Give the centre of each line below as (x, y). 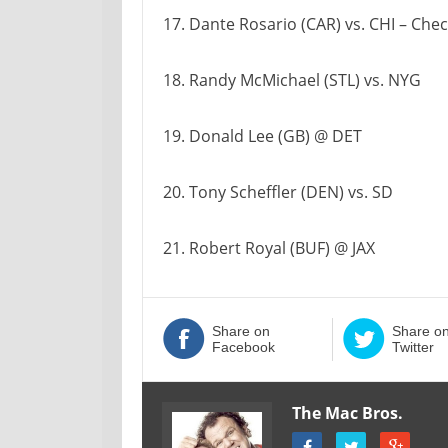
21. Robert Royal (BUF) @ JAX (269, 248)
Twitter (412, 347)
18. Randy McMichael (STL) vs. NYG (292, 80)
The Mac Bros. (347, 413)
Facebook (243, 347)
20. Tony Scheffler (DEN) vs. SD (278, 192)
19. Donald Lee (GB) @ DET (262, 136)
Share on (241, 331)
